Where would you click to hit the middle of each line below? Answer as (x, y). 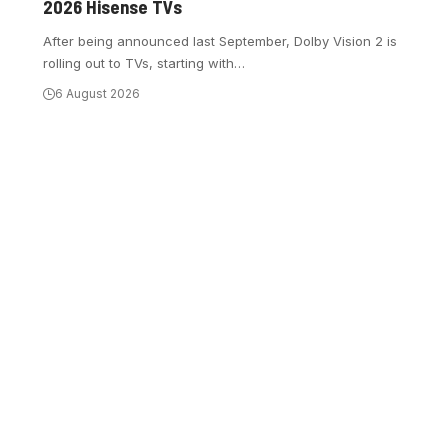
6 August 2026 (98, 94)
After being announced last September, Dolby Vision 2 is (220, 41)
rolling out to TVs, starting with (139, 63)
